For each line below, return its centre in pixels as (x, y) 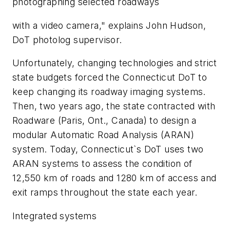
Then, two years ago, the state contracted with (114, 106)
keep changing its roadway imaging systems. (109, 92)
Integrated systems (55, 216)
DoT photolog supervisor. (67, 40)
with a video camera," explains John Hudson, (109, 25)
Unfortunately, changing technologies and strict (115, 63)
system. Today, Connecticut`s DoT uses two (108, 149)
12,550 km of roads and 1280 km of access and (114, 178)
